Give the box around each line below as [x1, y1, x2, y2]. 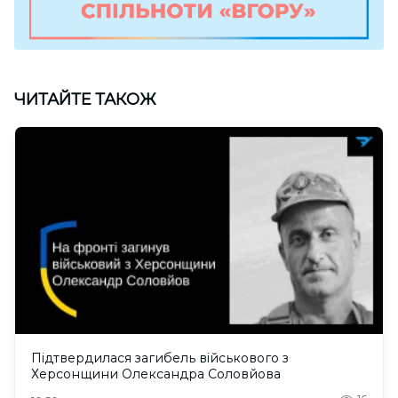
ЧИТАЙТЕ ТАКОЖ [14, 90, 156, 110]
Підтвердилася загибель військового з [31, 350, 289, 367]
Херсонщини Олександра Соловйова [31, 366, 281, 383]
